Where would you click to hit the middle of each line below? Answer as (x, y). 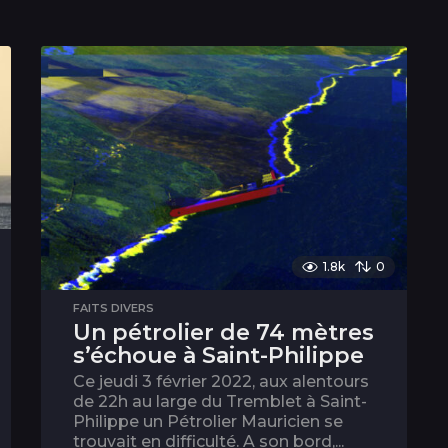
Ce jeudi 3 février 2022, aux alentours (220, 382)
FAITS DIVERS (113, 308)
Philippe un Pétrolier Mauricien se (207, 422)
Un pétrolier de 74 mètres (223, 333)
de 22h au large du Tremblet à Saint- (219, 402)
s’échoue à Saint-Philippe (218, 356)
